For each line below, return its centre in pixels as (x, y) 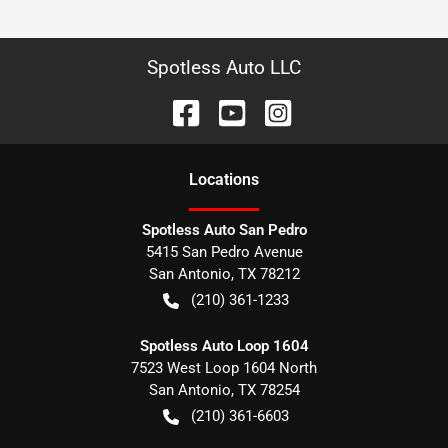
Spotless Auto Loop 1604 (224, 346)
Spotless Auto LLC (224, 67)
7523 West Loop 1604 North (224, 368)
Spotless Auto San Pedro (224, 230)
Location (220, 179)
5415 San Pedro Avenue (224, 252)
